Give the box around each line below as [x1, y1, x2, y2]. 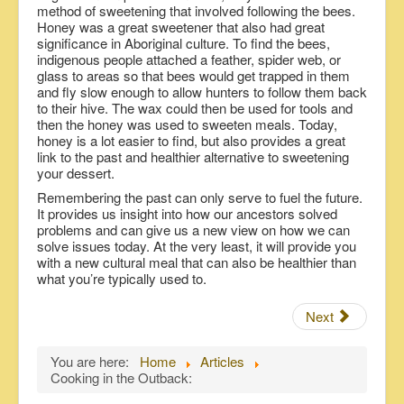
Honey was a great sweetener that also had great [37, 17, 325, 37]
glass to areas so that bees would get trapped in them [37, 66, 350, 86]
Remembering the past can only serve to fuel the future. [37, 188, 363, 207]
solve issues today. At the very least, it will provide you [37, 236, 356, 256]
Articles [200, 352, 244, 372]
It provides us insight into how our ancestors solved [37, 204, 337, 224]
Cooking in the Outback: [50, 368, 192, 388]
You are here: [50, 352, 136, 372]
